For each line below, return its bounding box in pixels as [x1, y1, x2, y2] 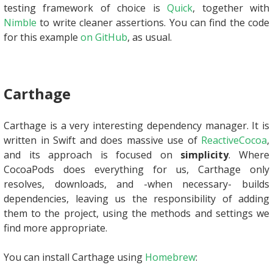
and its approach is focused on [4, 147, 181, 161]
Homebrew [145, 250, 196, 264]
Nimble [4, 15, 37, 29]
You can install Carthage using [4, 250, 145, 264]
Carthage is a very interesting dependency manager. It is [4, 118, 269, 132]
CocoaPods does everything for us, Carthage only [4, 162, 269, 176]
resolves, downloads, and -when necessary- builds [4, 177, 269, 191]
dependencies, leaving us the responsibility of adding [4, 191, 269, 205]
